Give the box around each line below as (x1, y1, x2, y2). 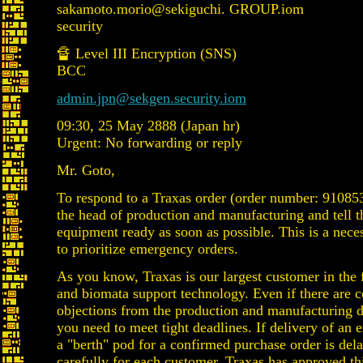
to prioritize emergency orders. (57, 241, 238, 257)
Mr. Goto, (57, 162, 115, 178)
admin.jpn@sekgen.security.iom (57, 90, 246, 106)
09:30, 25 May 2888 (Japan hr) (57, 117, 240, 134)
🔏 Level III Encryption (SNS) (57, 45, 237, 62)
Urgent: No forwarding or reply (57, 135, 242, 151)
